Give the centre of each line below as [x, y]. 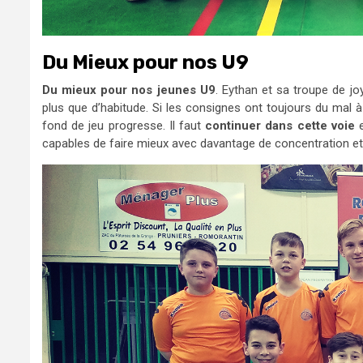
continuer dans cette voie [280, 125]
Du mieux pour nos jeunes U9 [129, 90]
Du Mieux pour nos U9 [145, 62]
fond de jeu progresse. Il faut [124, 125]
